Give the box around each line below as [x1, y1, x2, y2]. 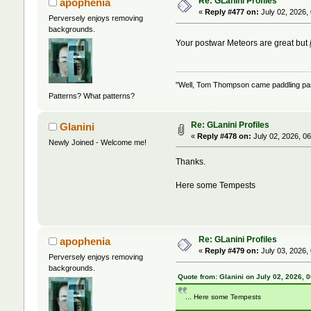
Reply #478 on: [196, 131, 251, 140]
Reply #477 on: [204, 8, 259, 17]
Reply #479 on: [204, 246, 259, 255]
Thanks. [176, 156, 206, 167]
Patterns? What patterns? [48, 91, 135, 100]
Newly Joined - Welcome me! [48, 137, 146, 146]
